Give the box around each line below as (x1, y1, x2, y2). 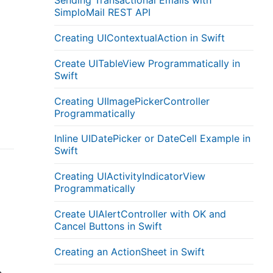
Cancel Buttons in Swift (54, 219, 163, 232)
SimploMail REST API (54, 6, 151, 19)
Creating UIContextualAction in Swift (54, 32, 225, 44)
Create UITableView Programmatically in (54, 57, 241, 69)
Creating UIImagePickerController (54, 94, 210, 107)
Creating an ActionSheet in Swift (54, 245, 205, 258)
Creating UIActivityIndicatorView (54, 170, 206, 183)
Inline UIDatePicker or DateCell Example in (54, 132, 251, 145)
